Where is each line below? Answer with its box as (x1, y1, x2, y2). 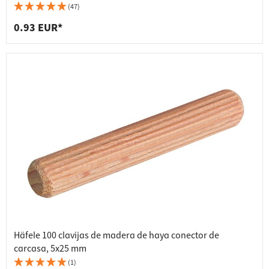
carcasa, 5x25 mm (14, 242, 86, 256)
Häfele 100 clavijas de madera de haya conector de (14, 229, 219, 243)
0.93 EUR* (14, 20, 62, 36)
